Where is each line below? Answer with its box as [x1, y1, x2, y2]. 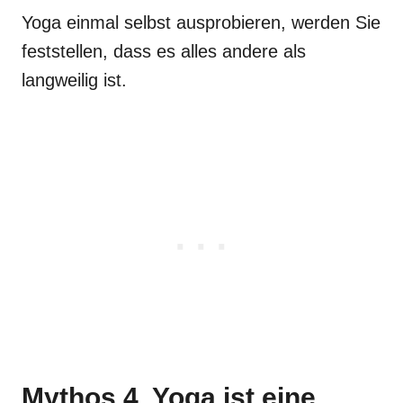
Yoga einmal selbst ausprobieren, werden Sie [22, 12, 381, 32]
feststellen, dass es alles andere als [22, 40, 306, 61]
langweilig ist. [22, 69, 127, 90]
